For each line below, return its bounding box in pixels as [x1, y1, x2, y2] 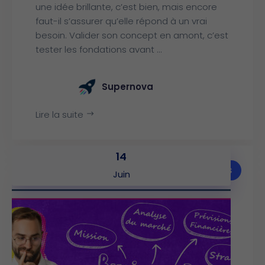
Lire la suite [35, 108, 86, 121]
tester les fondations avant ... [35, 43, 162, 56]
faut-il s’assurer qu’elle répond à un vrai [35, 14, 207, 27]
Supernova [102, 80, 153, 93]
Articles [198, 163, 232, 176]
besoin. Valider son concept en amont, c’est [35, 28, 228, 41]
